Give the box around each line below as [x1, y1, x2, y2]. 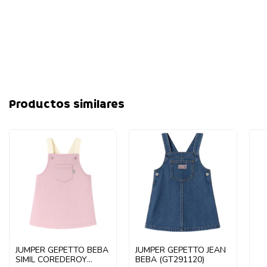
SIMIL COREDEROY [15, 254, 87, 266]
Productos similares [9, 96, 125, 113]
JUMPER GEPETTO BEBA [15, 244, 108, 256]
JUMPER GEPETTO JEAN [135, 244, 226, 256]
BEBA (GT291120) [135, 254, 205, 266]
